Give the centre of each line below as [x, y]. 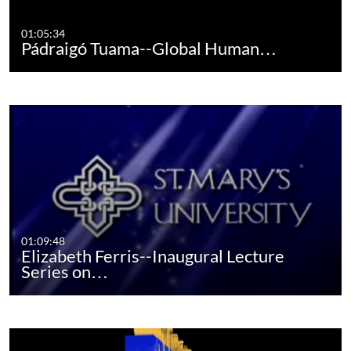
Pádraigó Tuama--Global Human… [149, 49]
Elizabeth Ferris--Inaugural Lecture [153, 256]
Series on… [65, 272]
